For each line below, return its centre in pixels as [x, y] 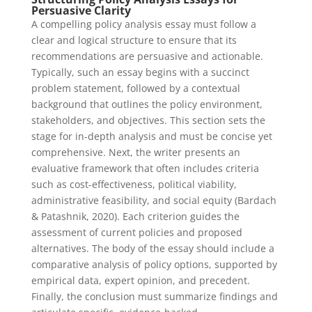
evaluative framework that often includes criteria [145, 168]
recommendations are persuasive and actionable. [147, 56]
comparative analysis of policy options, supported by [154, 264]
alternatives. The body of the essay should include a [153, 248]
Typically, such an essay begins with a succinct [140, 72]
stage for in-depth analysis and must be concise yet [151, 136]
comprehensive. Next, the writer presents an [135, 152]
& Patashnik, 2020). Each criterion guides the [135, 216]
